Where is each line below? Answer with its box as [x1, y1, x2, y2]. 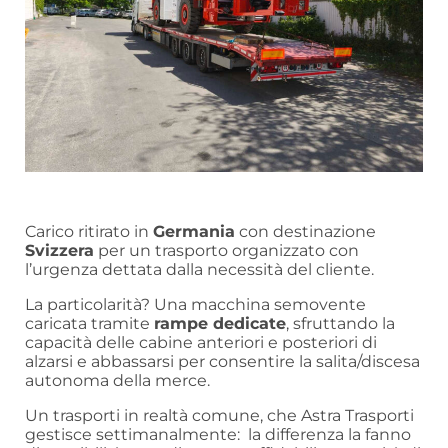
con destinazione [235, 221, 376, 241]
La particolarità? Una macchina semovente [25, 294, 366, 314]
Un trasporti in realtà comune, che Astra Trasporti [25, 405, 414, 425]
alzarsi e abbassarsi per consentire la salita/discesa [25, 351, 420, 371]
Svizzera [25, 240, 94, 260]
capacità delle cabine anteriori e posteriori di [25, 332, 377, 352]
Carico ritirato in [25, 221, 153, 241]
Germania [153, 221, 235, 241]
